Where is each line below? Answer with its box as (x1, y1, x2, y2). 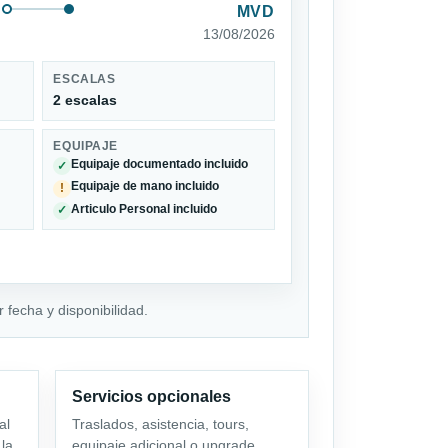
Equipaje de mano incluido (71, 180, 220, 193)
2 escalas (53, 91, 118, 108)
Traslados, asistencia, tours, (71, 415, 249, 432)
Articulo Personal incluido (71, 202, 218, 215)
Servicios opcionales (71, 387, 231, 405)
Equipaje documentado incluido (71, 157, 249, 170)
